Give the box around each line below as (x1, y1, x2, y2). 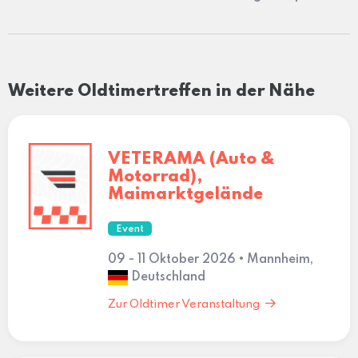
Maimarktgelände (107, 185, 263, 203)
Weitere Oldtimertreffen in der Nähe (8, 82, 315, 100)
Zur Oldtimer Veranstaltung (107, 298, 260, 310)
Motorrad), (107, 168, 202, 185)
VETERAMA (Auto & (107, 150, 275, 168)
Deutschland (127, 270, 205, 284)
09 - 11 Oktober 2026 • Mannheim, (107, 253, 313, 266)
